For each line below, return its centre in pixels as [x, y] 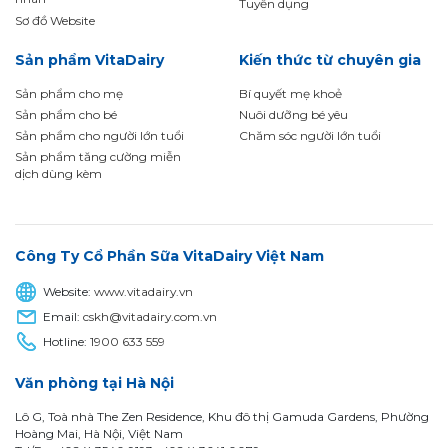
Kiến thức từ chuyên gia [330, 59]
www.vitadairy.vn [144, 292]
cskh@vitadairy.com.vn [150, 317]
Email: [62, 317]
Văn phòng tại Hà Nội [94, 383]
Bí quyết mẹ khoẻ [290, 93]
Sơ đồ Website [55, 20]
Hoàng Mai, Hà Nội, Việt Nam [99, 434]
